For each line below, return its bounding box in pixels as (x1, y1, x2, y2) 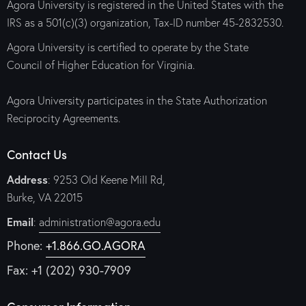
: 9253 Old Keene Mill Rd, (48, 173, 165, 187)
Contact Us (7, 145, 67, 163)
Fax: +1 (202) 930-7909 (7, 261, 131, 278)
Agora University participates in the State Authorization (7, 94, 267, 107)
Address (7, 172, 48, 187)
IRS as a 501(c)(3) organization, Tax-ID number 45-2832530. (7, 16, 283, 30)
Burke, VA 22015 (7, 191, 83, 205)
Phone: (7, 237, 46, 254)
